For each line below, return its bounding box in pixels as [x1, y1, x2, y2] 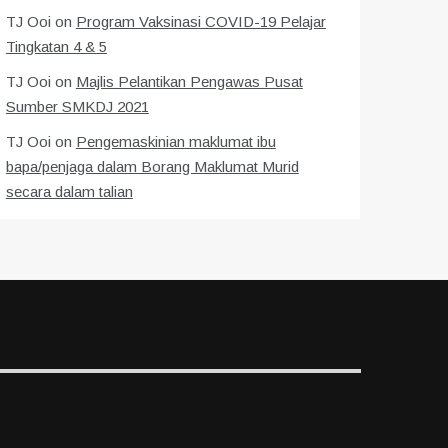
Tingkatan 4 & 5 [5, 38, 107, 55]
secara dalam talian [5, 183, 133, 200]
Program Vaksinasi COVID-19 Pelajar [75, 13, 326, 30]
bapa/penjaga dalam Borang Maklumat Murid [5, 158, 299, 175]
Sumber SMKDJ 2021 [5, 98, 149, 115]
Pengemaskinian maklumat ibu [75, 133, 276, 150]
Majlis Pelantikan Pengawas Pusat [75, 73, 303, 90]
